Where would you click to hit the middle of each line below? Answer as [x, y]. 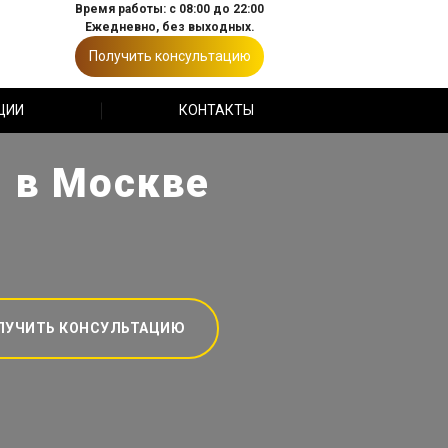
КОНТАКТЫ [216, 110]
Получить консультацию [169, 56]
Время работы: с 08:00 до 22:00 [169, 9]
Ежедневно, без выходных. [169, 27]
